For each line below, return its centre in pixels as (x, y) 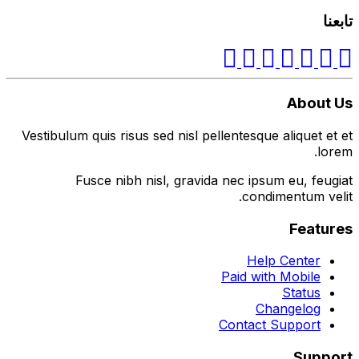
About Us (320, 103)
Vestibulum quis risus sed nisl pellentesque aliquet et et (187, 135)
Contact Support (270, 325)
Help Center (284, 261)
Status (301, 293)
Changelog (288, 309)
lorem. (335, 151)
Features (321, 228)
